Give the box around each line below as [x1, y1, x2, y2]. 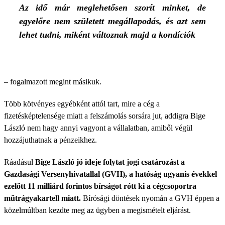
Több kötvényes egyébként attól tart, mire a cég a [4, 99, 160, 108]
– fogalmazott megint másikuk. [4, 77, 101, 86]
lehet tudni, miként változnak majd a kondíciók [19, 30, 195, 40]
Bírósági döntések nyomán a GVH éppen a [81, 194, 219, 202]
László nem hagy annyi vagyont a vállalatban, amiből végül [4, 124, 192, 132]
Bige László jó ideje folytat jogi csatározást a [35, 158, 185, 166]
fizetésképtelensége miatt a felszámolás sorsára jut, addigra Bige [4, 111, 205, 120]
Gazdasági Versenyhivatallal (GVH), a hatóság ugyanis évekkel [4, 170, 217, 178]
